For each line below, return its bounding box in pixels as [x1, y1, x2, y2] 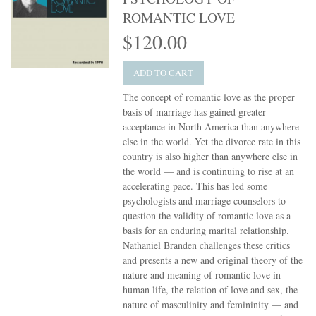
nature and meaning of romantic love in [123, 268, 281, 282]
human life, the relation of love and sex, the [123, 283, 298, 297]
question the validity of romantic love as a [123, 209, 291, 223]
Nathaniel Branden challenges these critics [123, 238, 291, 253]
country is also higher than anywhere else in [123, 150, 298, 164]
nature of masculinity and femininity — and [123, 298, 299, 312]
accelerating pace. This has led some [123, 179, 268, 193]
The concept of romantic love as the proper [123, 90, 296, 104]
